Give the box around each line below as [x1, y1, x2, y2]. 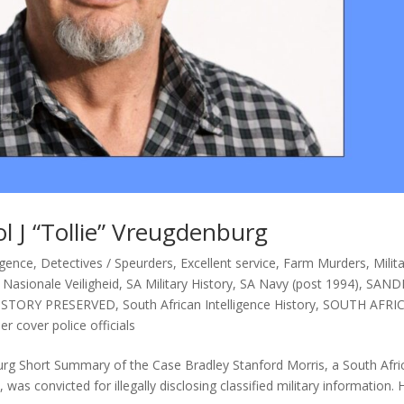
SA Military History [126, 274, 234, 292]
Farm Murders [283, 253, 367, 271]
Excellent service [180, 253, 277, 271]
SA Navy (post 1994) [240, 274, 360, 292]
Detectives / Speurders [41, 253, 174, 271]
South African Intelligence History [123, 295, 317, 313]
